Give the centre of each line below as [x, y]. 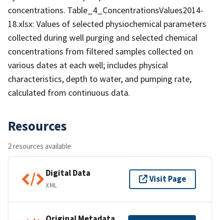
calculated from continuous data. [69, 92]
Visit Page [168, 179]
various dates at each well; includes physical [88, 65]
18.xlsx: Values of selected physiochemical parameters [107, 24]
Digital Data [68, 173]
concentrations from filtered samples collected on [100, 51]
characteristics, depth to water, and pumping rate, [100, 79]
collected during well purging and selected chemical [103, 37]
